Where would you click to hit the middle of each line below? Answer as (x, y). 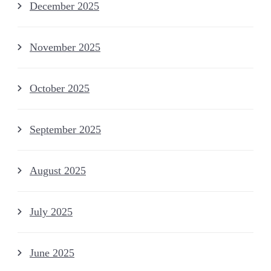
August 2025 (58, 171)
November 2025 (65, 47)
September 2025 (65, 130)
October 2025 (60, 89)
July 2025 (51, 212)
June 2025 (52, 253)
